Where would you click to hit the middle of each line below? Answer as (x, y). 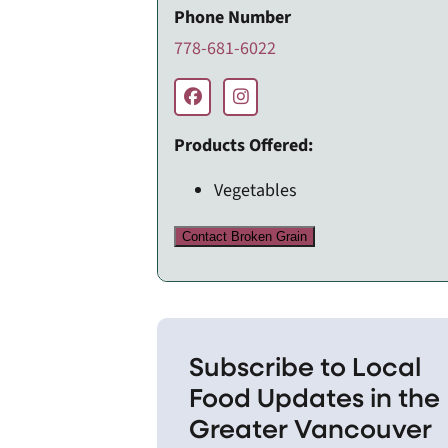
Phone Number (233, 17)
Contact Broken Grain (245, 236)
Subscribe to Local (305, 365)
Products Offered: (244, 145)
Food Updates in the (315, 396)
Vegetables (256, 190)
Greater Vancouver (311, 427)
